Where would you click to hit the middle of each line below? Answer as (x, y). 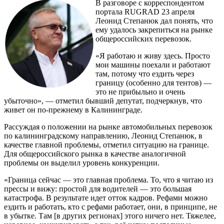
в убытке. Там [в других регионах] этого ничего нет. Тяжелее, (110, 215)
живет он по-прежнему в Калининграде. (74, 109)
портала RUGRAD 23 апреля (145, 11)
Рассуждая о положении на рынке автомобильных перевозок (108, 126)
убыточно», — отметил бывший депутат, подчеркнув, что (103, 100)
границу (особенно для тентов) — (153, 82)
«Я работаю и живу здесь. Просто (153, 55)
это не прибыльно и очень (140, 91)
